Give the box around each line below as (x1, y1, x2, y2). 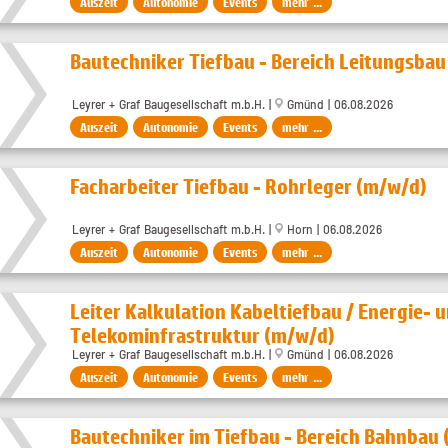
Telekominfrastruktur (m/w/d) (70, 323, 335, 348)
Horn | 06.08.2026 (283, 222, 382, 237)
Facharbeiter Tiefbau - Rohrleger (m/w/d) (70, 174, 427, 199)
